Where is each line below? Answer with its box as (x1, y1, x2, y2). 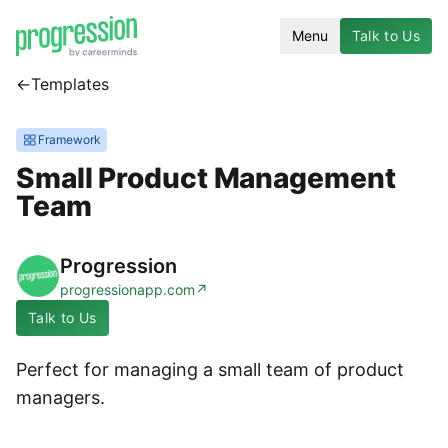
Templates (31, 74, 109, 94)
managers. (16, 387, 105, 408)
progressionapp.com (60, 281, 195, 298)
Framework (38, 132, 101, 147)
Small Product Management (16, 161, 396, 195)
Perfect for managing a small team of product (16, 359, 404, 380)
